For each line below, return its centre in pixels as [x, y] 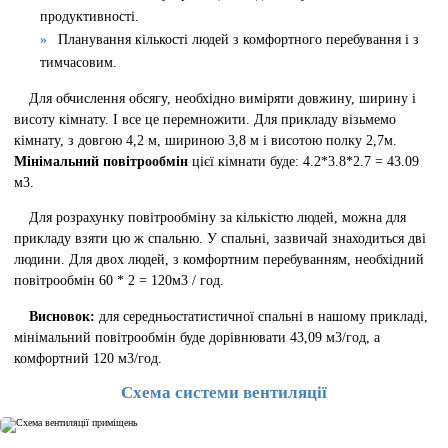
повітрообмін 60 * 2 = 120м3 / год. [119, 280]
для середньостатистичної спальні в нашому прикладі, [263, 315]
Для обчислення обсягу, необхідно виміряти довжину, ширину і [222, 97]
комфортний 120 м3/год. [88, 357]
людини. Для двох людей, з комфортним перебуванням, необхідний [219, 259]
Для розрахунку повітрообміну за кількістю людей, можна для [217, 217]
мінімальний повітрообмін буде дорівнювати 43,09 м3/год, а [197, 336]
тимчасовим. [78, 61]
